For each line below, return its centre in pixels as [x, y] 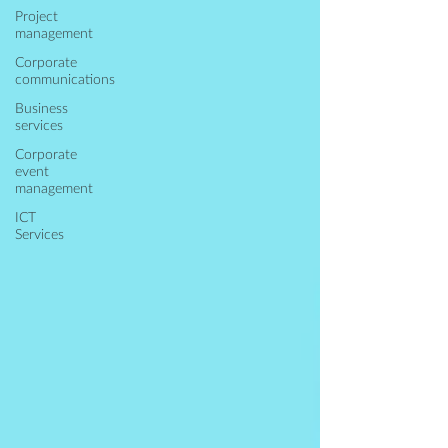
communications [65, 80]
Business [41, 109]
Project [36, 17]
